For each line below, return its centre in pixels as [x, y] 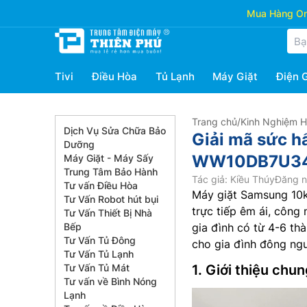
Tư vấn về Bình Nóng [110, 281]
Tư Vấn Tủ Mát [97, 268]
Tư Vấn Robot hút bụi [111, 199]
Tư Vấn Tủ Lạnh [99, 254]
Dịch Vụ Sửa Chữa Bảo [115, 131]
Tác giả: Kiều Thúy [233, 179]
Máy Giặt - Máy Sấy [109, 158]
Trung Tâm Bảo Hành [111, 172]
